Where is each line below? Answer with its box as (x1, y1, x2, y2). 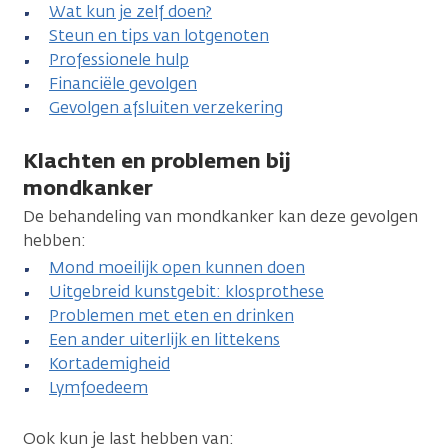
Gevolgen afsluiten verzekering (49, 96, 283, 118)
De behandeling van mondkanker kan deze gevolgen (23, 205, 418, 227)
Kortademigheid (49, 352, 170, 374)
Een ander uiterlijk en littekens (49, 328, 280, 350)
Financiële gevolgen (49, 72, 197, 94)
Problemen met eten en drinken (49, 304, 294, 326)
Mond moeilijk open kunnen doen (49, 256, 305, 278)
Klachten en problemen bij (23, 146, 291, 174)
